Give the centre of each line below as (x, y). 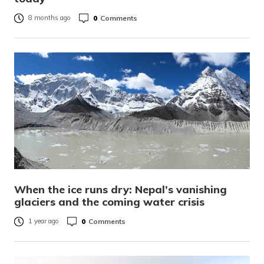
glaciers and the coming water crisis (109, 202)
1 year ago (44, 221)
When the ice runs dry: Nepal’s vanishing (121, 189)
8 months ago (49, 18)
